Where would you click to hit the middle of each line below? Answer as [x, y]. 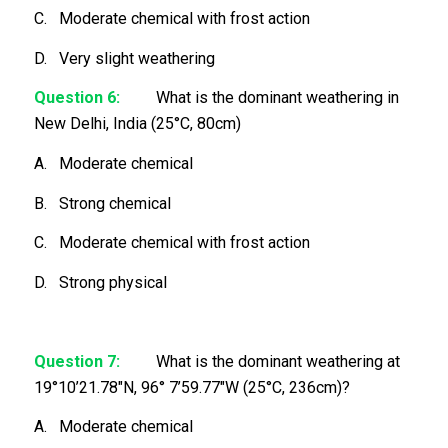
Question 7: [94, 361]
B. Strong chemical [102, 203]
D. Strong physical [100, 282]
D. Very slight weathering [124, 58]
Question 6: [76, 98]
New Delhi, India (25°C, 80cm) [137, 124]
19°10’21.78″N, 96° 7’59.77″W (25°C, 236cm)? [191, 387]
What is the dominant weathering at [277, 361]
